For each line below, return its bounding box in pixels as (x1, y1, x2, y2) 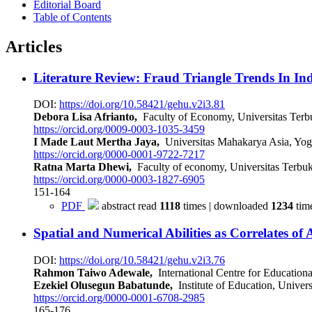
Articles (6, 37, 62, 56)
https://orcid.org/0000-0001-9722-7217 (33, 148, 205, 161)
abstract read (99, 200, 159, 212)
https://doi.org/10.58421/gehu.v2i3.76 (59, 253, 225, 266)
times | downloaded (180, 200, 271, 212)
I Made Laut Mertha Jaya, (33, 136, 159, 148)
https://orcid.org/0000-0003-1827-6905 (33, 173, 205, 186)
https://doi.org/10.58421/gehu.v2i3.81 (59, 98, 225, 111)
